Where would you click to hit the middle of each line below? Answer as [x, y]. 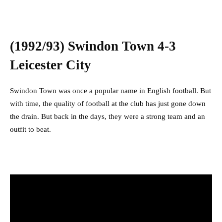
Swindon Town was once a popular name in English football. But [111, 91]
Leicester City [52, 65]
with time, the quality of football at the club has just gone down [108, 104]
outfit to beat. [30, 130]
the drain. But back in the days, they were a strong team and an [108, 117]
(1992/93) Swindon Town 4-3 [93, 46]
